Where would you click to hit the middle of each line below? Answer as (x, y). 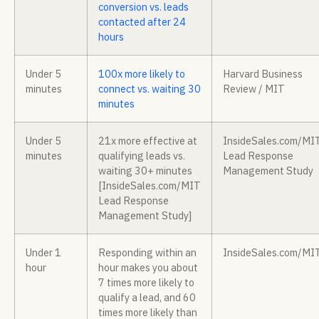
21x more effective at (148, 141)
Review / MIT (254, 89)
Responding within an (147, 253)
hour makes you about (148, 268)
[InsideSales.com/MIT (150, 186)
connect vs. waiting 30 (150, 89)
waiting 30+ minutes (145, 171)
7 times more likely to (146, 283)
